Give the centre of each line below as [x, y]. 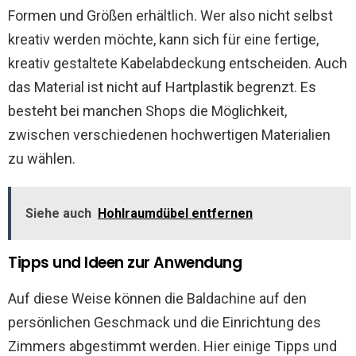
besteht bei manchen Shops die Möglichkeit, [147, 111]
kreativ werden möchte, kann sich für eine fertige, [163, 39]
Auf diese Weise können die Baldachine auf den [157, 298]
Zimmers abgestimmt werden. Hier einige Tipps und [172, 346]
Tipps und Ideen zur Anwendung [125, 263]
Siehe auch [58, 213]
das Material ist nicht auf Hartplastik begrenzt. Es [162, 87]
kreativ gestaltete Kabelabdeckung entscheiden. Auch [178, 63]
